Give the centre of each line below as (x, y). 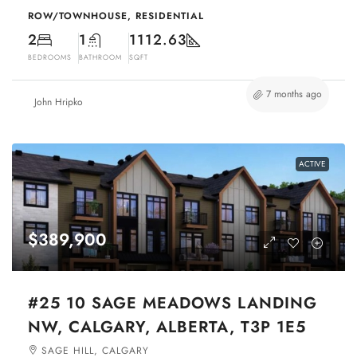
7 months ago (294, 94)
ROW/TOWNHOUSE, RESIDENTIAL (116, 16)
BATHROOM (100, 57)
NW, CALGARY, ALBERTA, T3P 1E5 (167, 328)
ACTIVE (312, 164)
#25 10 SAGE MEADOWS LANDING (173, 304)
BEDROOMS (50, 57)
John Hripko (59, 102)
